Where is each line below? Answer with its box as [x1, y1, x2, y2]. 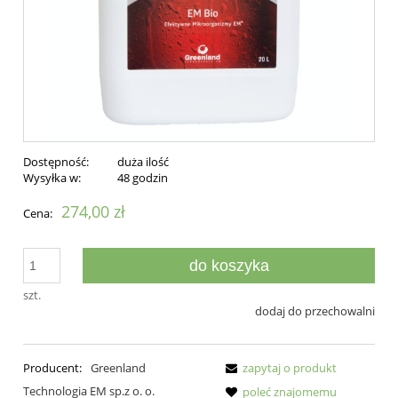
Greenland [90, 359, 146, 376]
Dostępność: [23, 154, 89, 171]
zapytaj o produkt [243, 359, 337, 376]
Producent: [23, 359, 84, 376]
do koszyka [188, 257, 269, 275]
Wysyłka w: [23, 170, 81, 187]
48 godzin [116, 170, 168, 187]
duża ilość [116, 154, 169, 171]
